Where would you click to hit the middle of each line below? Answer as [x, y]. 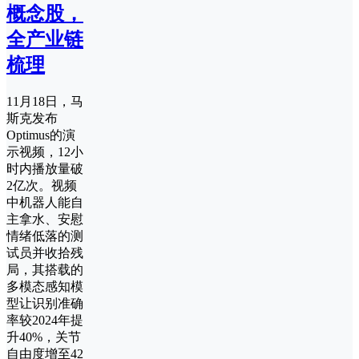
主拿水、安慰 [45, 219]
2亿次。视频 [42, 185]
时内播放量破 [45, 168]
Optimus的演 [41, 135]
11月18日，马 [45, 101]
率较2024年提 [45, 320]
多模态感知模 [45, 286]
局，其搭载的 [45, 269]
